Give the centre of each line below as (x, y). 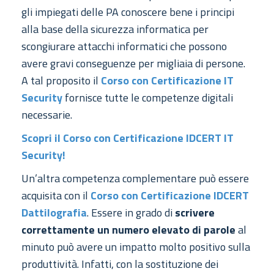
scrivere (195, 213)
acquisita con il (56, 196)
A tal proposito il (61, 81)
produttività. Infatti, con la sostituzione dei (120, 264)
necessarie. (47, 115)
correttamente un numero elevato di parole (128, 230)
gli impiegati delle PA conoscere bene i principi (128, 12)
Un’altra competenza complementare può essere (135, 179)
